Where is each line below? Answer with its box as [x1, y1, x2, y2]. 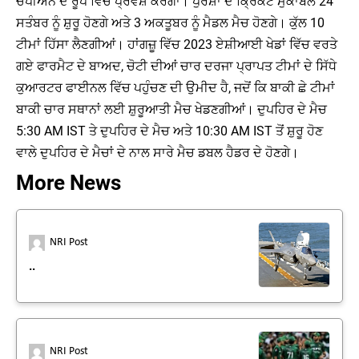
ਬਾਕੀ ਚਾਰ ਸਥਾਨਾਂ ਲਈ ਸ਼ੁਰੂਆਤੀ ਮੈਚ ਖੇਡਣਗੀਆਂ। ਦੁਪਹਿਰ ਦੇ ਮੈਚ [16, 102, 327, 117]
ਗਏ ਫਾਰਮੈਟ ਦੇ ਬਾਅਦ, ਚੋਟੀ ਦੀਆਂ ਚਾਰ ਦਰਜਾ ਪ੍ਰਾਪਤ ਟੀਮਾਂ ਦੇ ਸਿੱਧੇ [16, 58, 337, 74]
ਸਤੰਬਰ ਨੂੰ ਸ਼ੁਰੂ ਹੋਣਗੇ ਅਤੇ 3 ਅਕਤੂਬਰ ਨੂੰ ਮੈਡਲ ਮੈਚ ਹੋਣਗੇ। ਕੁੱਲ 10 [16, 15, 325, 30]
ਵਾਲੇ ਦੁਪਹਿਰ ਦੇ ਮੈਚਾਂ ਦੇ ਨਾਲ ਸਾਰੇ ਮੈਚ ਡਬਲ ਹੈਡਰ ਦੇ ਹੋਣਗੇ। [16, 145, 299, 160]
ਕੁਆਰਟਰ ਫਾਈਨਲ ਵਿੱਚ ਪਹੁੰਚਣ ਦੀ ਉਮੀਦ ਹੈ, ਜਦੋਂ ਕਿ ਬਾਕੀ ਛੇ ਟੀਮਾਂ [16, 80, 335, 95]
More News [16, 171, 121, 195]
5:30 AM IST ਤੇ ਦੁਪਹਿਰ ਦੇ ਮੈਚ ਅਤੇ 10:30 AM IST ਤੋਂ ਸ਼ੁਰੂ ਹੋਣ [16, 123, 323, 139]
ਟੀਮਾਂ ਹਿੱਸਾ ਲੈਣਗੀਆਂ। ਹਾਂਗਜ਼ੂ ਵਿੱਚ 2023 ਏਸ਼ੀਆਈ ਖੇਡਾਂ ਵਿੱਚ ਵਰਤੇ [16, 37, 337, 52]
